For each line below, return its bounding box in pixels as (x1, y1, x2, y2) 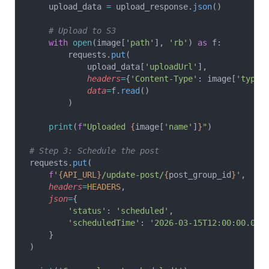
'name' (164, 122, 193, 131)
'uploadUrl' (145, 62, 198, 71)
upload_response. (111, 2, 193, 11)
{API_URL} (58, 170, 101, 180)
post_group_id (169, 170, 231, 180)
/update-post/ (101, 170, 164, 180)
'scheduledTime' (29, 218, 140, 228)
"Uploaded (82, 122, 130, 131)
